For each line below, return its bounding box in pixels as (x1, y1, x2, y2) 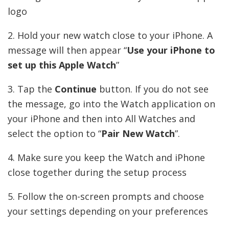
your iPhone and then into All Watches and (8, 112, 195, 125)
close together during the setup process (8, 166, 187, 178)
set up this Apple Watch (8, 58, 116, 71)
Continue (55, 82, 97, 95)
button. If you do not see (97, 82, 209, 95)
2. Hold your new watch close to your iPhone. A (8, 29, 213, 41)
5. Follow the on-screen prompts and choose (8, 190, 204, 202)
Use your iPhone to (127, 43, 215, 56)
